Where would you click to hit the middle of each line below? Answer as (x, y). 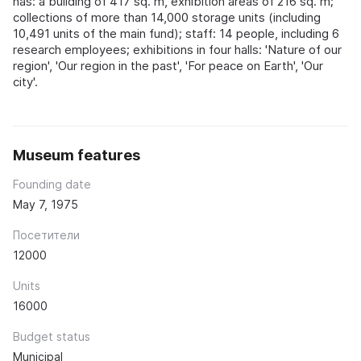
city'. (25, 82)
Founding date (52, 184)
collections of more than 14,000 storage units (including (167, 17)
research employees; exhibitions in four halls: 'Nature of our (177, 50)
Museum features (77, 155)
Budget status (52, 336)
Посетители (46, 235)
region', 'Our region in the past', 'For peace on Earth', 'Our (168, 66)
